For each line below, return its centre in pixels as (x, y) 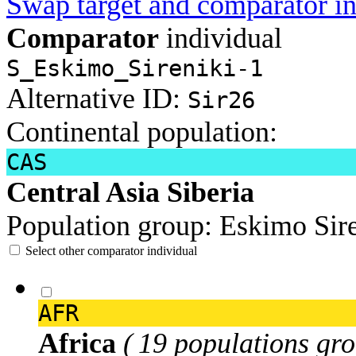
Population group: (109, 225)
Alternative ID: (97, 98)
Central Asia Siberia (130, 192)
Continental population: (142, 132)
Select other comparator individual (111, 250)
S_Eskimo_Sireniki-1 (135, 68)
